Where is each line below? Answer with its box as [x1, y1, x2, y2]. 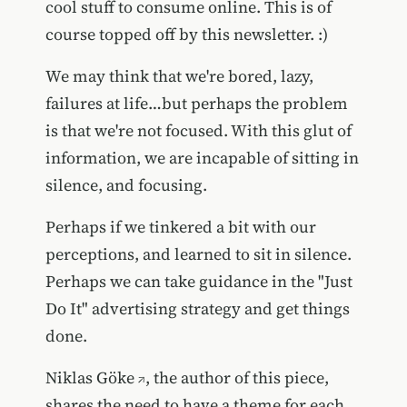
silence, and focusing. [45, 174, 207, 197]
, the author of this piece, [144, 366, 329, 390]
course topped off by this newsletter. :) [45, 23, 328, 46]
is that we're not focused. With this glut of [45, 119, 352, 143]
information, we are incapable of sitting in [45, 146, 359, 170]
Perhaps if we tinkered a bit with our [45, 215, 316, 239]
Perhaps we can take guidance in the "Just [45, 270, 352, 293]
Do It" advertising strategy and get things [45, 297, 350, 321]
